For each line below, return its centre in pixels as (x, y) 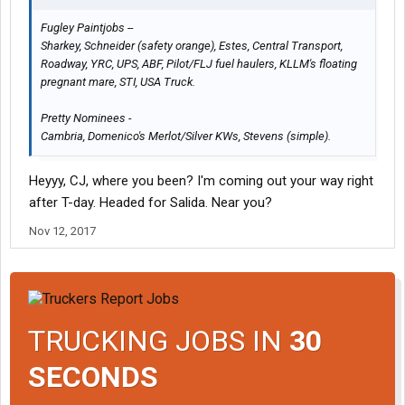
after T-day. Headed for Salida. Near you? (151, 203)
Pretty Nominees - (86, 118)
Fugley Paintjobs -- (87, 28)
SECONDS (93, 377)
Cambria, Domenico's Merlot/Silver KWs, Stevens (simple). (186, 137)
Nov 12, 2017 (62, 231)
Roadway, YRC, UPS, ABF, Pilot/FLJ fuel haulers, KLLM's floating (199, 64)
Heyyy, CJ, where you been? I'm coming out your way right (201, 181)
